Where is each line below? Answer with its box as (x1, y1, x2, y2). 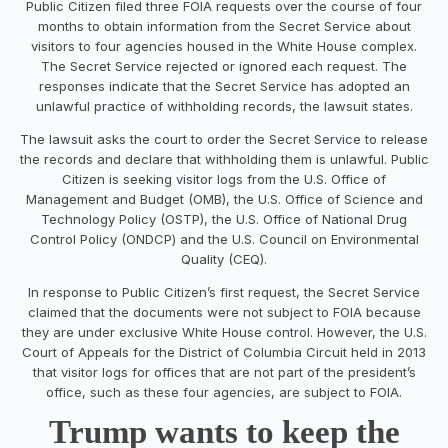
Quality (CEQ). (181, 250, 267, 267)
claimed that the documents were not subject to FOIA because (27, 303, 421, 320)
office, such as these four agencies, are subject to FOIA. (46, 383, 402, 400)
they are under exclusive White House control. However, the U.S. (21, 323, 427, 340)
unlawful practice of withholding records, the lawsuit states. (35, 97, 413, 114)
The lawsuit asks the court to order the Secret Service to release (20, 130, 428, 147)
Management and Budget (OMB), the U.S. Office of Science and (25, 190, 423, 207)
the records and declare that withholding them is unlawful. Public (19, 150, 429, 167)
